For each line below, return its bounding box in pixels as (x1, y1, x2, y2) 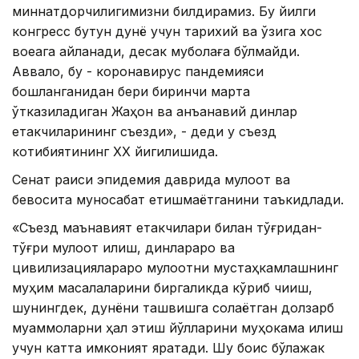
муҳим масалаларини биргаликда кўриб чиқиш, (12, 280, 313, 296)
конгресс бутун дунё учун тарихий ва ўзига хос (12, 23, 322, 39)
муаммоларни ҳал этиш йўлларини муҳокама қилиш (12, 320, 343, 336)
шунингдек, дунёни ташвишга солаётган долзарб (12, 300, 334, 316)
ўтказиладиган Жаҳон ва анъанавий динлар (12, 103, 297, 119)
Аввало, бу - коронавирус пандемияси (12, 63, 264, 79)
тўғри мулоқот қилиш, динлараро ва (12, 240, 235, 256)
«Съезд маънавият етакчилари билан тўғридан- (12, 220, 322, 236)
